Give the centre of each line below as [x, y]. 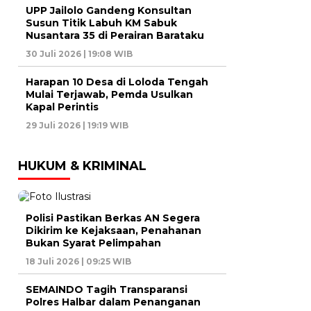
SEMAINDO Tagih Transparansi [107, 289]
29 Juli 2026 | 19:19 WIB [77, 125]
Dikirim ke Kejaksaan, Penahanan [114, 230]
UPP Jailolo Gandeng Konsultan [109, 10]
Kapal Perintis [62, 107]
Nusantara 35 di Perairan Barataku [115, 35]
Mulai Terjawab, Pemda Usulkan [109, 94]
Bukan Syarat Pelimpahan [93, 243]
